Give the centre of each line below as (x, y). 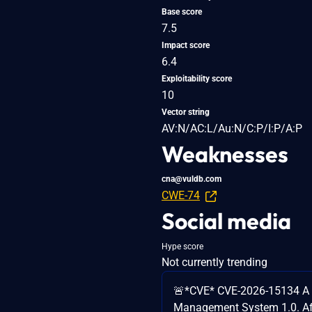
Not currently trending (214, 262)
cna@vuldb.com (192, 179)
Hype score (182, 246)
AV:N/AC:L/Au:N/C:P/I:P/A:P (232, 128)
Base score (182, 11)
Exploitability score (197, 78)
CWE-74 (181, 195)
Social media (226, 220)
